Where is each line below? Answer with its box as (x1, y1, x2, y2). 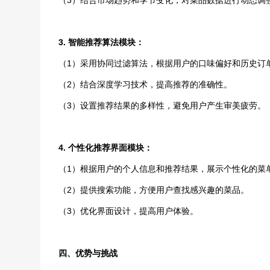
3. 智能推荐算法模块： (58, 37, 145, 47)
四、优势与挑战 (58, 248, 118, 258)
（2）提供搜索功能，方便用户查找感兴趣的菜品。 (58, 185, 250, 195)
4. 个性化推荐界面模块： (58, 143, 153, 152)
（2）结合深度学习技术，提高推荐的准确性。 (58, 80, 233, 89)
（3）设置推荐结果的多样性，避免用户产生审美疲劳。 (58, 101, 266, 110)
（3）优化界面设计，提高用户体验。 (58, 206, 199, 216)
